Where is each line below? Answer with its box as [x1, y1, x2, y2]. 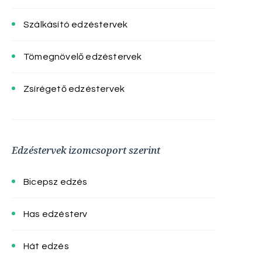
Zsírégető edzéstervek [23, 84, 125, 94]
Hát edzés [23, 242, 69, 251]
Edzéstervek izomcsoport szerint [12, 144, 160, 157]
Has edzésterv [23, 209, 88, 219]
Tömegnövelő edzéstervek [23, 52, 142, 61]
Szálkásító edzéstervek [23, 20, 128, 29]
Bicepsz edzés [23, 177, 88, 187]
